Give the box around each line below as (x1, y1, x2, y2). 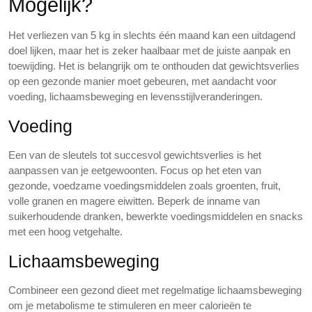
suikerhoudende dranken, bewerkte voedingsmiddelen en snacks (8, 210, 303, 222)
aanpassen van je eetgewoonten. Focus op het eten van (8, 164, 261, 176)
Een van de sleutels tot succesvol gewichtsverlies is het (8, 149, 261, 161)
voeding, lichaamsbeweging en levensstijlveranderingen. (8, 91, 263, 102)
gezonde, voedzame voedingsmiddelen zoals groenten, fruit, (8, 180, 281, 192)
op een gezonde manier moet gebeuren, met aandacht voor (8, 75, 276, 87)
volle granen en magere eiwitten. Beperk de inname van (8, 195, 260, 207)
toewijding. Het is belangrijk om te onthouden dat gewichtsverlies (8, 60, 299, 72)
